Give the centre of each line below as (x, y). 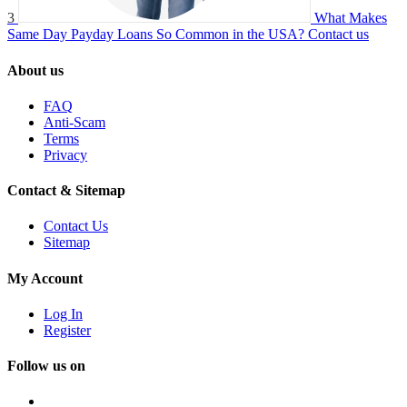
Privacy (65, 154)
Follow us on (46, 366)
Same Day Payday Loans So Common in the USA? (156, 35)
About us (35, 70)
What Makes (351, 18)
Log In (63, 313)
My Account (45, 278)
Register (67, 330)
